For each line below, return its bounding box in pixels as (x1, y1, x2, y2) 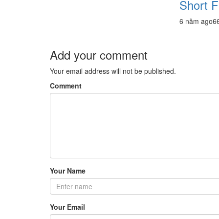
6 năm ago (179, 16, 213, 26)
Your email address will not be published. (50, 66, 176, 76)
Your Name (50, 166, 86, 176)
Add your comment (50, 46, 148, 64)
